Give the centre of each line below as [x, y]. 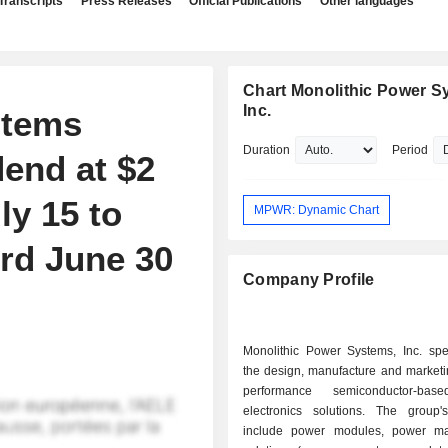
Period [410, 150]
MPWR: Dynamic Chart [317, 209]
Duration [267, 150]
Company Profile [309, 280]
